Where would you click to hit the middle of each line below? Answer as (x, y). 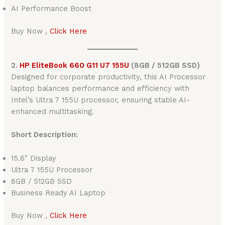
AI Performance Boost (51, 8)
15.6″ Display (34, 158)
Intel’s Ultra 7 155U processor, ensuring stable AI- (101, 100)
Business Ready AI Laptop (59, 193)
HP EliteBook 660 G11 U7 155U (75, 66)
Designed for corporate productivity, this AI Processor (108, 77)
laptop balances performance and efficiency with (100, 89)
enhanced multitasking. (53, 112)
